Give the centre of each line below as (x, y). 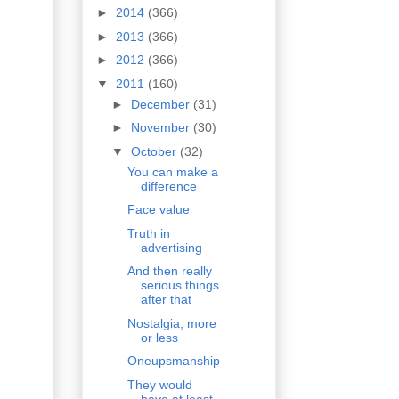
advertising (171, 247)
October (155, 151)
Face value (158, 210)
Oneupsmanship (173, 361)
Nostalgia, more (171, 323)
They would (159, 384)
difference (168, 186)
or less (159, 337)
